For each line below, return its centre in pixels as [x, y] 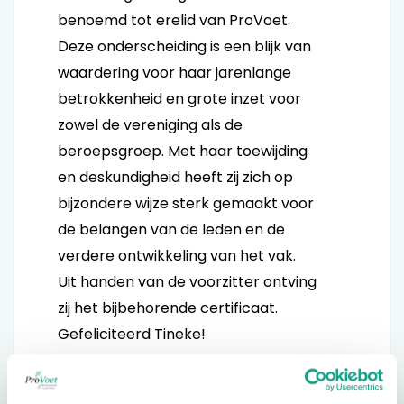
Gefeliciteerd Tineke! [133, 334]
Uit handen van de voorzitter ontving [187, 282]
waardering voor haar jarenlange [174, 73]
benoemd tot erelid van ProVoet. [174, 20]
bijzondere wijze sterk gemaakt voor [186, 203]
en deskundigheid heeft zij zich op [175, 177]
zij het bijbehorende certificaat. [168, 308]
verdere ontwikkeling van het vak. [177, 256]
